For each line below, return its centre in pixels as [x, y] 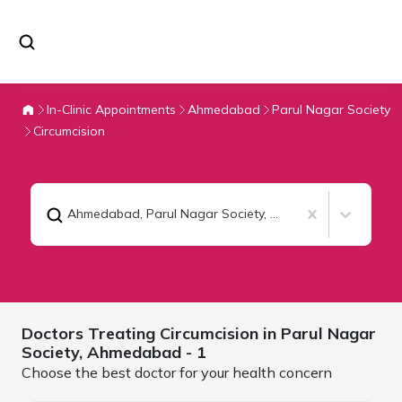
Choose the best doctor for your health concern [177, 372]
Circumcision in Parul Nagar [268, 333]
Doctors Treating [91, 333]
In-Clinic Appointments [111, 109]
